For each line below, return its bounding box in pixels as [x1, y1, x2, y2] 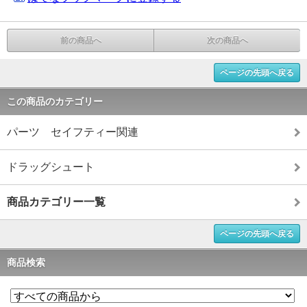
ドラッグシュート [7, 160, 95, 173]
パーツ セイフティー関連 [7, 125, 138, 138]
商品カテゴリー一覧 [7, 195, 106, 208]
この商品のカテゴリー [7, 95, 103, 107]
